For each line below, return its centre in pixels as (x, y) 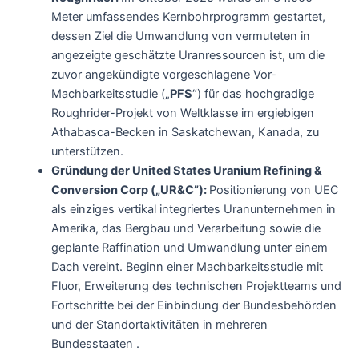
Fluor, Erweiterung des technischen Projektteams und (196, 286)
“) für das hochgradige (253, 93)
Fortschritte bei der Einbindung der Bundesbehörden (194, 305)
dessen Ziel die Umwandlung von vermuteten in (180, 36)
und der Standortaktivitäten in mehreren (159, 324)
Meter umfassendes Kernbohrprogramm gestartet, (188, 16)
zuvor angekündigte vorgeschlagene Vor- (163, 74)
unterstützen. (87, 151)
